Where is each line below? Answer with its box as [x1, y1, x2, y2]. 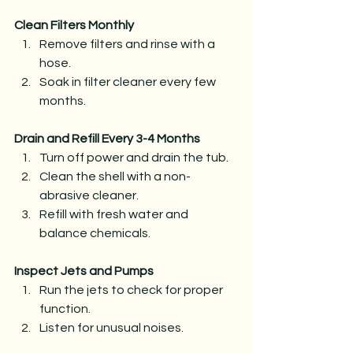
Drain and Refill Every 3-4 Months [14, 132, 200, 145]
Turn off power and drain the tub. [39, 150, 229, 164]
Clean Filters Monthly [14, 18, 134, 32]
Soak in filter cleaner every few [39, 75, 218, 88]
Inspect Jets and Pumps [14, 264, 154, 277]
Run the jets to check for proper [39, 283, 225, 296]
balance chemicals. [39, 226, 150, 240]
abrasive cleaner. [39, 188, 139, 202]
